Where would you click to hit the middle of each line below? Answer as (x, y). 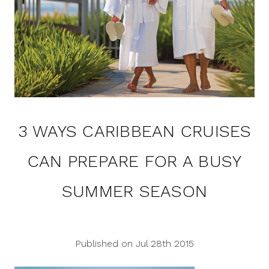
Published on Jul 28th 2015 (134, 244)
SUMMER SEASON (134, 192)
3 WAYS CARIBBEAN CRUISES (134, 131)
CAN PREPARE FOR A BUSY (134, 162)
